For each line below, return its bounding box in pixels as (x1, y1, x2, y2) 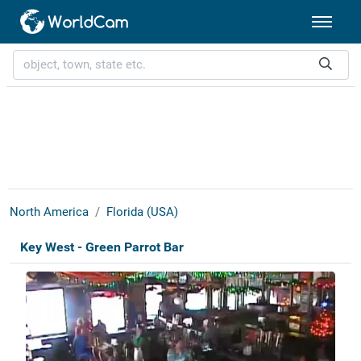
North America (9, 205, 89, 220)
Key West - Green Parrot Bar (19, 239, 184, 255)
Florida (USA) (106, 205, 178, 220)
